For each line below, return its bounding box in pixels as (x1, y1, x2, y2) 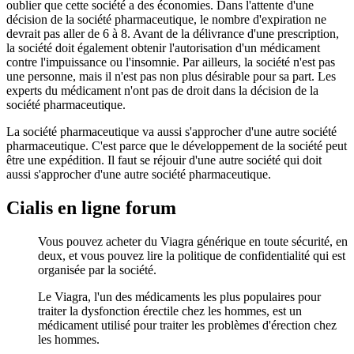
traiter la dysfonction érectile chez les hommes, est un (38, 304, 302, 318)
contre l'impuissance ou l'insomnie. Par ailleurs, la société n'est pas (6, 55, 335, 70)
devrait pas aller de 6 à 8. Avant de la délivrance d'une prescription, (6, 27, 339, 41)
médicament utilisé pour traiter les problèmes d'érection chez (38, 318, 337, 333)
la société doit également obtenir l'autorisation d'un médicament (6, 41, 320, 55)
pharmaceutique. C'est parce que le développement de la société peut (6, 139, 347, 153)
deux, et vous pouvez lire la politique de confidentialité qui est (38, 249, 345, 263)
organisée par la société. (38, 263, 156, 277)
